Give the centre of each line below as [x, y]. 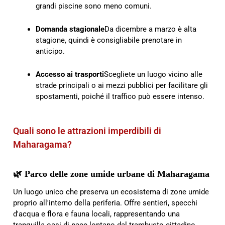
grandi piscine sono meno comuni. [94, 6]
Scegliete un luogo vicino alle [153, 75]
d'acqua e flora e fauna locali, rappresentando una [96, 214]
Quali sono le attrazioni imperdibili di [87, 131]
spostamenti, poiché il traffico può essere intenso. [120, 97]
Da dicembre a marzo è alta [150, 29]
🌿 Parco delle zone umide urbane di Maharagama [111, 174]
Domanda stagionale [70, 29]
